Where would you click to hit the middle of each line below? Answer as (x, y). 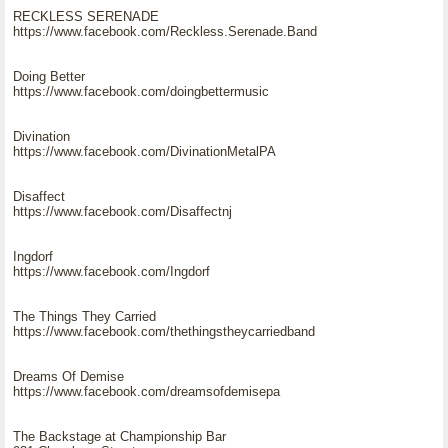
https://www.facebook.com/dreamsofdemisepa (146, 391)
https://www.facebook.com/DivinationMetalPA (144, 151)
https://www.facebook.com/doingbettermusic (141, 91)
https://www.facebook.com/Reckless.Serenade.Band (165, 31)
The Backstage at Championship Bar (119, 436)
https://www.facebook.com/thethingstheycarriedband (164, 331)
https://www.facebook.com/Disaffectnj (122, 211)
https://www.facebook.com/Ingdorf (111, 271)
